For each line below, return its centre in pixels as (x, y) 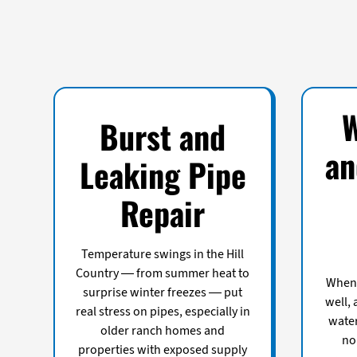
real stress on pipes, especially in (163, 311)
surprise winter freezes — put (163, 292)
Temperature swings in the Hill (163, 254)
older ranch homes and (163, 330)
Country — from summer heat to (163, 273)
